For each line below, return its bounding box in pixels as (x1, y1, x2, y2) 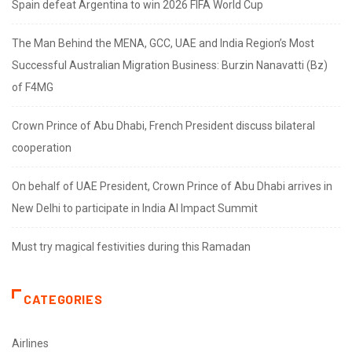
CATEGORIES (24, 291, 103, 307)
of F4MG (12, 81, 53, 94)
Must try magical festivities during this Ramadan (12, 240, 251, 254)
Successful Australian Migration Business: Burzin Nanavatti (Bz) (12, 59, 328, 72)
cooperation (12, 141, 71, 155)
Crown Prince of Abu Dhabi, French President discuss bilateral (12, 119, 315, 133)
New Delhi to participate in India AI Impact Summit (12, 202, 258, 215)
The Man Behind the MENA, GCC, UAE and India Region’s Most (12, 37, 314, 50)
